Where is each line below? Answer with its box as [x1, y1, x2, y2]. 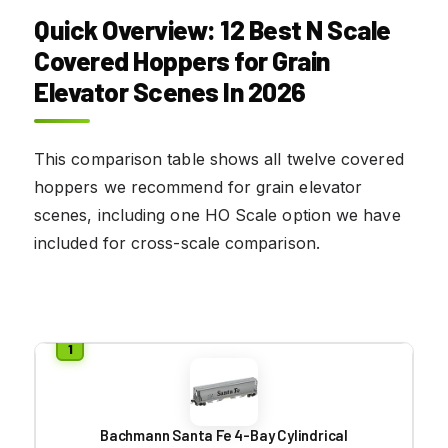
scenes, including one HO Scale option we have [34, 204, 401, 225]
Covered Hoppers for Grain [34, 44, 330, 76]
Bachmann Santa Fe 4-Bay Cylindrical [100, 425, 348, 444]
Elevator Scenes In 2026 [34, 75, 306, 107]
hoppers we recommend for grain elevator [34, 176, 363, 197]
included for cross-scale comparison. [34, 232, 320, 253]
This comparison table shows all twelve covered [34, 148, 404, 169]
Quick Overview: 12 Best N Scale [34, 13, 391, 45]
